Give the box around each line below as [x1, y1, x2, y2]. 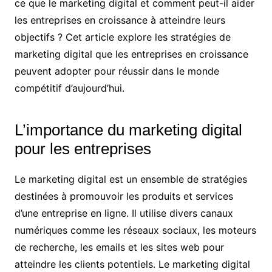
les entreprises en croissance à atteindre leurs [14, 14, 225, 27]
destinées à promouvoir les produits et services [14, 190, 233, 203]
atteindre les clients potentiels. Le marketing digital [14, 258, 250, 271]
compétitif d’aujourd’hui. [14, 82, 124, 95]
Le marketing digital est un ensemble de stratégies [14, 173, 247, 186]
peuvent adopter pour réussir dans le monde [14, 65, 219, 78]
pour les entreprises [14, 140, 151, 158]
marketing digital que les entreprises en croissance [14, 48, 248, 61]
